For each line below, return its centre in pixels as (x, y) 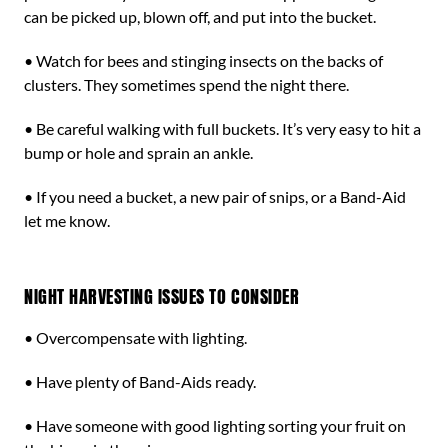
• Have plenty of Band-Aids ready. (140, 381)
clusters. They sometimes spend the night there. (186, 84)
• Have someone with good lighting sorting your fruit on (215, 425)
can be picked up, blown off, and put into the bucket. (200, 16)
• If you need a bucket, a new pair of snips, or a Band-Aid (215, 196)
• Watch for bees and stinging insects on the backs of (203, 60)
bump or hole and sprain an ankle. (138, 152)
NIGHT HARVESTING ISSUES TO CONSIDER (162, 296)
